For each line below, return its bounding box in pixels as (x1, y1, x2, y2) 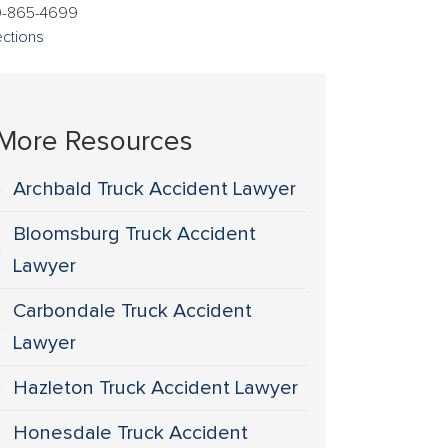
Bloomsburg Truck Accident (13, 224, 257, 244)
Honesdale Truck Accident (13, 423, 249, 443)
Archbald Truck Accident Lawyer (13, 179, 297, 199)
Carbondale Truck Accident (13, 301, 253, 321)
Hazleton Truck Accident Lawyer (13, 378, 299, 398)
